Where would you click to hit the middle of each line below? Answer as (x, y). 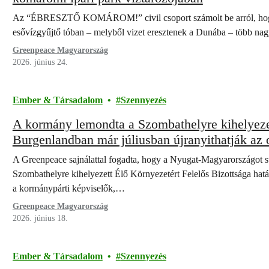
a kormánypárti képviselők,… (68, 188)
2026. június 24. (40, 62)
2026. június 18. (40, 218)
